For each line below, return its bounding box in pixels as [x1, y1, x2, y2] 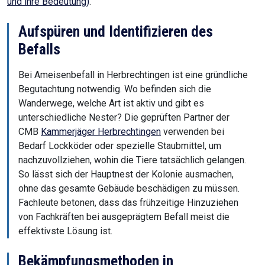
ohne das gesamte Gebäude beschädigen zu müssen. [18, 183, 240, 195]
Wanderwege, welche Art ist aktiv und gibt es [18, 98, 204, 109]
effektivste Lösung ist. [18, 225, 112, 237]
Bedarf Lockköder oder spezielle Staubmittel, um [18, 140, 221, 152]
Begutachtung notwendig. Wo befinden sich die [18, 83, 211, 95]
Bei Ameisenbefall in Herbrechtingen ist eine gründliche [18, 69, 248, 81]
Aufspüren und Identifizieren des [18, 23, 213, 41]
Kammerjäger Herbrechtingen [41, 126, 161, 138]
